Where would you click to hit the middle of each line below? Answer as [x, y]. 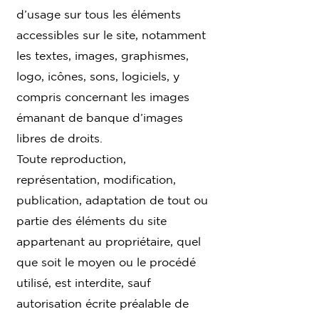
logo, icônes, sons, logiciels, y [98, 76]
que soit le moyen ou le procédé [106, 262]
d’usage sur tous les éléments [99, 14]
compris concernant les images [103, 96]
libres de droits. [59, 138]
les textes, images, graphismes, [103, 55]
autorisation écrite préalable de [103, 303]
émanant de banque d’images [100, 117]
